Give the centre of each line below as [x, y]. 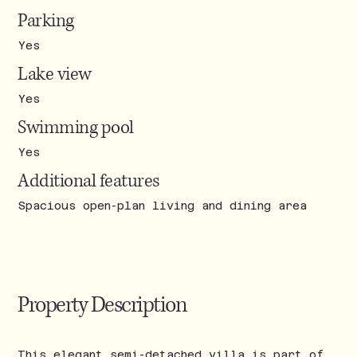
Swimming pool [76, 128]
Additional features [89, 182]
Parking [46, 22]
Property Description [102, 305]
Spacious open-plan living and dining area [162, 205]
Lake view [55, 75]
